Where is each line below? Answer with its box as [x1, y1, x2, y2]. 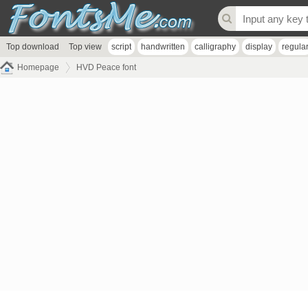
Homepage [17, 63, 59, 72]
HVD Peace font [76, 63, 136, 72]
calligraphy [195, 42, 236, 52]
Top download [6, 42, 59, 52]
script [111, 42, 131, 52]
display [245, 42, 272, 52]
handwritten [141, 42, 185, 52]
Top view [69, 42, 102, 52]
